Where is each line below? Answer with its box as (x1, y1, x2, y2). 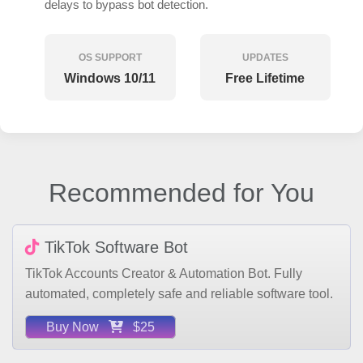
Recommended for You (49, 155, 314, 185)
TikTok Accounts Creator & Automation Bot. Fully (25, 243, 302, 258)
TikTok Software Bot (40, 215, 188, 233)
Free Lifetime (225, 48, 305, 62)
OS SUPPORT (78, 28, 142, 41)
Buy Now (46, 297, 109, 311)
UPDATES (241, 28, 288, 41)
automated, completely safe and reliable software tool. (25, 263, 333, 278)
